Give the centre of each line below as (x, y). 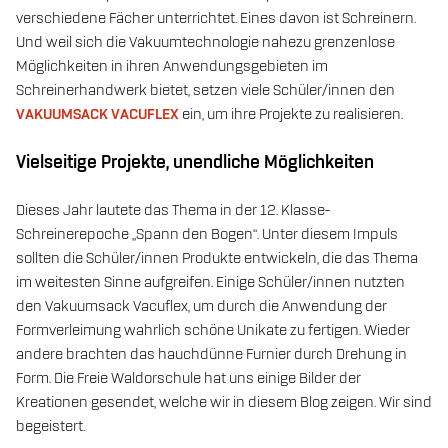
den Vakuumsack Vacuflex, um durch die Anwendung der (201, 306)
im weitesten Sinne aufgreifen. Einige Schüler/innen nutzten (210, 282)
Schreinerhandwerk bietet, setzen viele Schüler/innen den (205, 90)
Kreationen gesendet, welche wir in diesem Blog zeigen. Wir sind (224, 402)
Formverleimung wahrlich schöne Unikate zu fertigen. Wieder (213, 330)
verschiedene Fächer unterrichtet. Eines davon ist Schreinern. (216, 18)
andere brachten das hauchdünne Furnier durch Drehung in (211, 354)
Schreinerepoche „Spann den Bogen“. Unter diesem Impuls (207, 234)
